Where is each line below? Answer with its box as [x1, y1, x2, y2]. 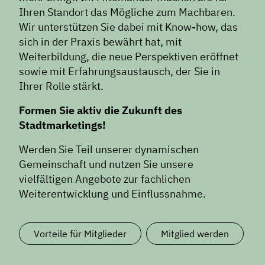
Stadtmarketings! [19, 118, 106, 132]
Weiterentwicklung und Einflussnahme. [19, 187, 206, 201]
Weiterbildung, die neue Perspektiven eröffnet [19, 50, 238, 63]
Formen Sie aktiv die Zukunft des [19, 104, 182, 117]
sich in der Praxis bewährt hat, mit [19, 35, 182, 49]
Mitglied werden [161, 228, 229, 240]
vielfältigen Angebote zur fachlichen [19, 172, 190, 186]
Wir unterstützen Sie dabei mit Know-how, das [19, 20, 238, 34]
